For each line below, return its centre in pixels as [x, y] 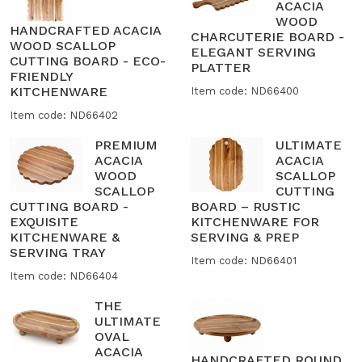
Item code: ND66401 [244, 260]
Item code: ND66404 [64, 276]
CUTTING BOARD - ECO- [88, 61]
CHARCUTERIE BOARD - [267, 37]
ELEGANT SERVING [253, 53]
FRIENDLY [41, 76]
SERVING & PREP [245, 237]
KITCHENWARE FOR [255, 221]
